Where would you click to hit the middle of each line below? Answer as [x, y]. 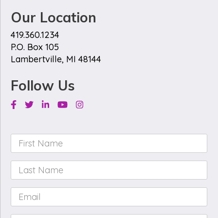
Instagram [96, 104]
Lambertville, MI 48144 [56, 59]
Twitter [38, 104]
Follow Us [43, 86]
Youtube [74, 104]
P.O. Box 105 [35, 47]
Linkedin [58, 104]
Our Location [54, 18]
